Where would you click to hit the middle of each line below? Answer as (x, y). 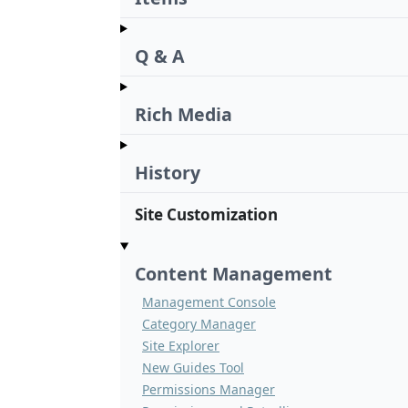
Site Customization (206, 215)
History (168, 173)
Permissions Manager (209, 390)
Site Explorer (181, 346)
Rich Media (184, 115)
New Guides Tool (193, 368)
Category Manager (199, 324)
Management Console (209, 302)
